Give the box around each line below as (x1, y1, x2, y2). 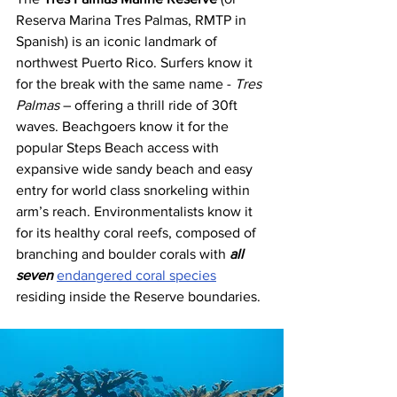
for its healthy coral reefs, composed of (16, 224, 260, 240)
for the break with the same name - (16, 75, 235, 91)
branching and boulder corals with (16, 245, 230, 261)
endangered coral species (57, 267, 216, 283)
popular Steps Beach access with (16, 139, 222, 155)
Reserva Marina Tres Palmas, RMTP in (16, 12, 250, 27)
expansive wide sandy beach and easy (16, 160, 256, 176)
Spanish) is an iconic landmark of (16, 33, 221, 49)
